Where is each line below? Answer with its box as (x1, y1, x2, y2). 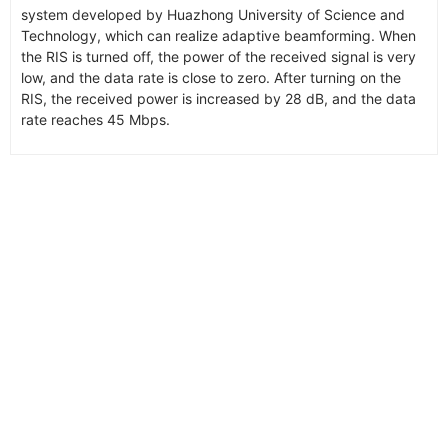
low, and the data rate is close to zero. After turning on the (21, 68, 401, 86)
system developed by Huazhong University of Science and (21, 5, 405, 23)
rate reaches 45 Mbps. (21, 110, 170, 128)
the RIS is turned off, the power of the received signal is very (21, 47, 416, 65)
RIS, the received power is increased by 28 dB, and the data (21, 89, 416, 107)
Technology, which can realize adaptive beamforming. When (21, 26, 416, 44)
